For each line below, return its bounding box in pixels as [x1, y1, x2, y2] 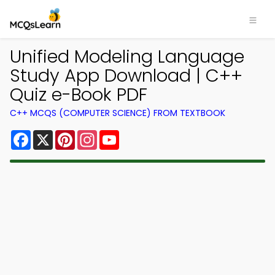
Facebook [31, 128, 79, 142]
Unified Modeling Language [10, 44, 244, 69]
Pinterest [75, 128, 119, 142]
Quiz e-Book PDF [10, 82, 147, 107]
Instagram [97, 128, 147, 142]
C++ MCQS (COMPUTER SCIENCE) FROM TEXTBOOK [10, 107, 225, 119]
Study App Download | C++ [10, 63, 242, 88]
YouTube [119, 128, 161, 142]
